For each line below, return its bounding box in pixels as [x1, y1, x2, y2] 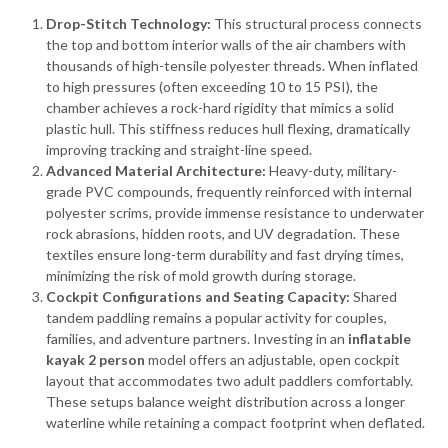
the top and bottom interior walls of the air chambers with [46, 36, 406, 53]
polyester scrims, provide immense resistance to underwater [46, 204, 424, 221]
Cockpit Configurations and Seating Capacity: [46, 288, 350, 305]
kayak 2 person [46, 351, 145, 368]
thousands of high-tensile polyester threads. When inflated [46, 57, 418, 74]
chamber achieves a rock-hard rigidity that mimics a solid [46, 99, 394, 116]
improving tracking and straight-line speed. [46, 141, 312, 158]
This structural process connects [211, 15, 422, 32]
